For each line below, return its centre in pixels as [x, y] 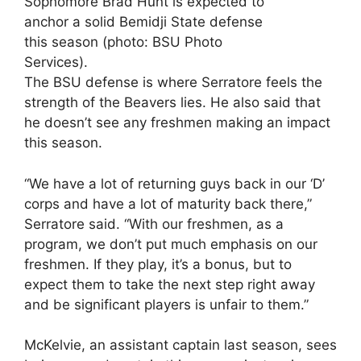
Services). [56, 62]
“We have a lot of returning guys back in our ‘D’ [174, 183]
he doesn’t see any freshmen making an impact [177, 122]
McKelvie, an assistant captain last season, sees [180, 345]
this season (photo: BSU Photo [123, 42]
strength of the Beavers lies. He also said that [172, 102]
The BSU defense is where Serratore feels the [173, 82]
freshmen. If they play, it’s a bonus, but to [158, 264]
